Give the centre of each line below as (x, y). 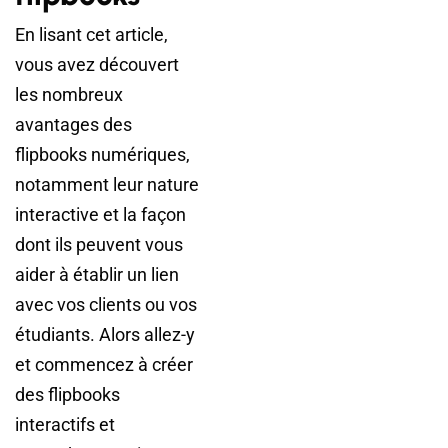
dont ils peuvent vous (99, 245)
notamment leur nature (107, 185)
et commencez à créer (104, 365)
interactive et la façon (100, 215)
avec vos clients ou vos (106, 305)
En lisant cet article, (91, 35)
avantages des (73, 125)
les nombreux (69, 95)
